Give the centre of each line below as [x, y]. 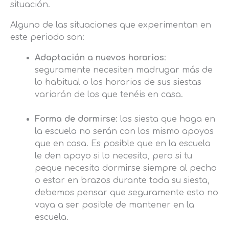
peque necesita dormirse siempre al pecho [126, 168]
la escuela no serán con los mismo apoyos [124, 132]
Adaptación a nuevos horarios [99, 58]
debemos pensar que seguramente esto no [127, 193]
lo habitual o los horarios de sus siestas [118, 83]
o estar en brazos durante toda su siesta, [122, 181]
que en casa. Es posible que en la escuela [123, 144]
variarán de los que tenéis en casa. [109, 95]
